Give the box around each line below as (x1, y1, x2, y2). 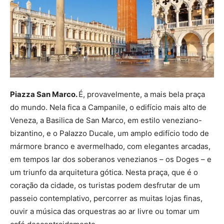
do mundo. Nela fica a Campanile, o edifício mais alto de (10, 102, 206, 112)
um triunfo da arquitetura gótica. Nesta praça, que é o (10, 167, 198, 177)
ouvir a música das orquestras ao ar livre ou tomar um (10, 206, 199, 216)
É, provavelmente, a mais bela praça (78, 89, 205, 99)
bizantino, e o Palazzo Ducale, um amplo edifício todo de (10, 128, 209, 138)
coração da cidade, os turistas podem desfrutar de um (10, 180, 200, 190)
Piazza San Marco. (10, 89, 78, 99)
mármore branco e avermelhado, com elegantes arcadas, (10, 141, 210, 151)
